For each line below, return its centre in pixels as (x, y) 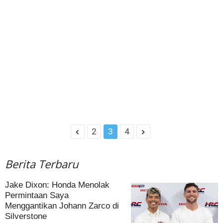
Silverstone (26, 216)
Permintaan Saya (37, 195)
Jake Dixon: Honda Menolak (57, 185)
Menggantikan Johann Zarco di (62, 206)
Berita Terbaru (42, 164)
